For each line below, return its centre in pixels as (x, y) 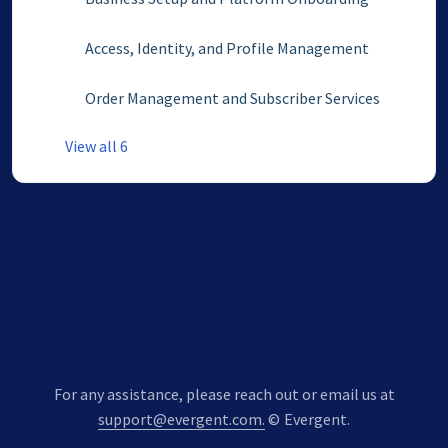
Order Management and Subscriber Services (232, 98)
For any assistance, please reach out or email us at (224, 394)
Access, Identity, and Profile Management (227, 48)
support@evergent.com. (181, 419)
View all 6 (96, 146)
